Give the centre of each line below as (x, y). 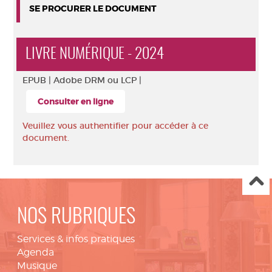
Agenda (36, 252)
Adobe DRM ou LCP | (97, 80)
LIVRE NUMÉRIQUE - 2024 (95, 54)
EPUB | (38, 80)
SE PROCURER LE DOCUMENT (93, 8)
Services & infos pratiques (76, 239)
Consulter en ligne (76, 101)
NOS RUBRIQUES (76, 218)
